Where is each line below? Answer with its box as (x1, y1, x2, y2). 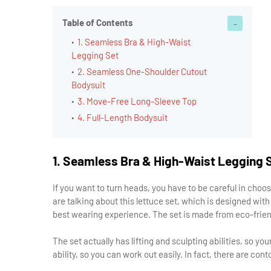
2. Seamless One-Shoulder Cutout (77, 66, 207, 77)
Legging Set (71, 50, 119, 60)
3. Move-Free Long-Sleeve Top (77, 96, 197, 106)
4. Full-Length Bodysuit (77, 112, 168, 123)
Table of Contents (62, 17, 133, 28)
